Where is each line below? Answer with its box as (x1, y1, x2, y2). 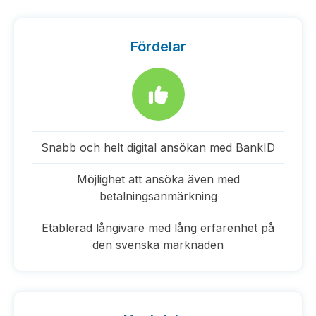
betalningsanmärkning (99, 189, 217, 203)
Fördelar (130, 38, 186, 55)
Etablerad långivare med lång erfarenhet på (42, 221, 274, 235)
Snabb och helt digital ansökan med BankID (41, 140, 275, 154)
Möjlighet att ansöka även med (76, 172, 240, 186)
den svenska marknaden (92, 238, 224, 252)
